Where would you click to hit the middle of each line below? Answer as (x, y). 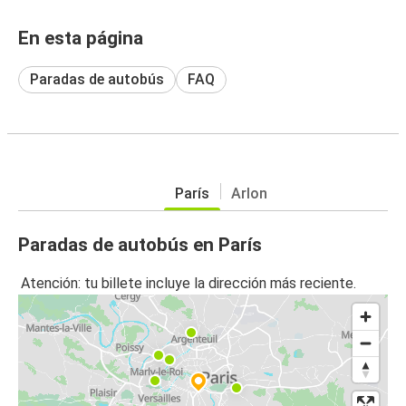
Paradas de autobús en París (140, 244)
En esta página (81, 38)
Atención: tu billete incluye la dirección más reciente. (188, 284)
